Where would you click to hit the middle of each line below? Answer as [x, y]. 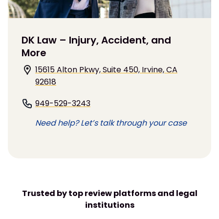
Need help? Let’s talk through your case [111, 123]
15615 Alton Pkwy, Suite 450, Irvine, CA [106, 69]
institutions [109, 205]
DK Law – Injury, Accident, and [96, 40]
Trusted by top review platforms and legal [109, 193]
